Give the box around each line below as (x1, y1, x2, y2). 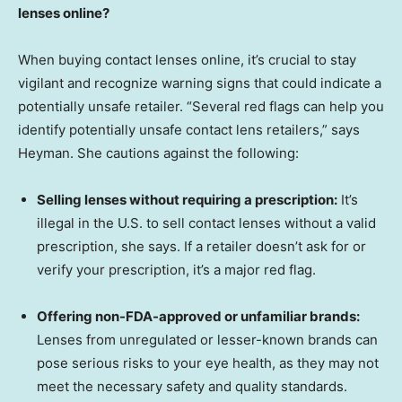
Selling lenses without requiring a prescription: (37, 191, 337, 209)
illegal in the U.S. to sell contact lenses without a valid (37, 214, 376, 232)
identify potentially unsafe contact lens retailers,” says (18, 121, 360, 139)
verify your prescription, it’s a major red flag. (37, 261, 316, 279)
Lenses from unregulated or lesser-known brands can (37, 331, 378, 349)
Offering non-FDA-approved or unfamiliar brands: (37, 308, 360, 326)
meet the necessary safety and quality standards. (37, 378, 347, 396)
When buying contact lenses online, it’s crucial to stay (18, 51, 356, 69)
